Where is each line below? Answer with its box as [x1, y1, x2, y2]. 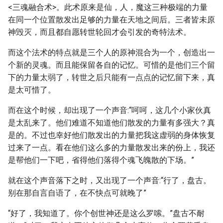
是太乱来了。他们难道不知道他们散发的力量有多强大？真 [8, 118, 215, 127]
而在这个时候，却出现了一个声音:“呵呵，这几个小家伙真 [8, 106, 211, 115]
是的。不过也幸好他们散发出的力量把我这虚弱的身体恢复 [8, 130, 215, 140]
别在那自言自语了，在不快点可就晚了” [8, 188, 146, 198]
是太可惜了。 [8, 85, 56, 95]
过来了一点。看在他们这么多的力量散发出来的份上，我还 [8, 143, 215, 152]
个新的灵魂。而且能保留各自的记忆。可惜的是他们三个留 [8, 60, 215, 70]
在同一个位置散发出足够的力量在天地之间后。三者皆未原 [8, 15, 215, 24]
